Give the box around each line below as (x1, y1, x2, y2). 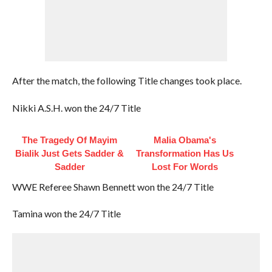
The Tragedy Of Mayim (22, 135, 118, 145)
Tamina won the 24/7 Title (12, 208, 121, 219)
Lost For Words (152, 161, 219, 172)
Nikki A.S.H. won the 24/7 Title (12, 102, 141, 114)
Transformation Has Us (136, 148, 234, 158)
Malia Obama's (154, 135, 217, 145)
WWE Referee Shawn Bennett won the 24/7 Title (12, 181, 214, 192)
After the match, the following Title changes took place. (12, 75, 242, 86)
